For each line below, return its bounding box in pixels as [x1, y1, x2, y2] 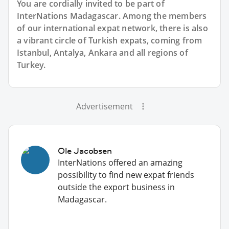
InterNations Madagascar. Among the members [17, 10, 207, 21]
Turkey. [17, 59, 46, 71]
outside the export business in [58, 181, 175, 193]
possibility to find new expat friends [58, 169, 194, 180]
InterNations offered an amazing [58, 156, 182, 168]
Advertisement [76, 100, 133, 112]
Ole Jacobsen [58, 145, 112, 156]
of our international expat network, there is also [17, 22, 208, 34]
